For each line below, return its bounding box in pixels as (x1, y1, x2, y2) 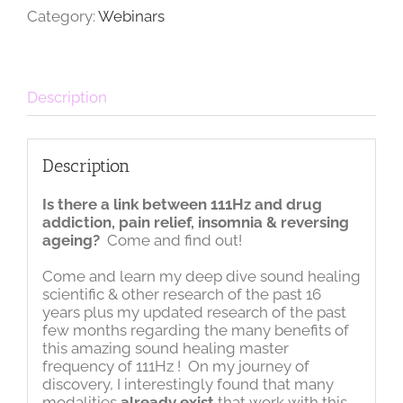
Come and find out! (103, 230, 242, 249)
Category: (27, 7, 98, 25)
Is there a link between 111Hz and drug (41, 194, 322, 213)
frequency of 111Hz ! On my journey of (41, 356, 309, 375)
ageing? (41, 230, 103, 249)
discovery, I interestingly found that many (41, 374, 334, 393)
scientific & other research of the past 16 (41, 284, 321, 303)
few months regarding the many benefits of (41, 320, 349, 339)
